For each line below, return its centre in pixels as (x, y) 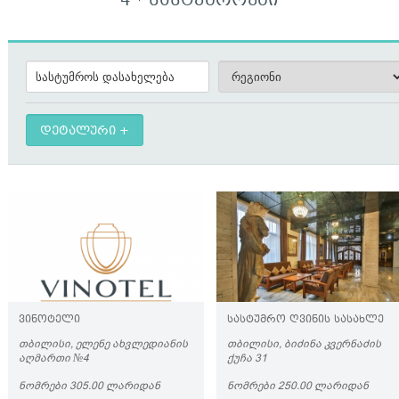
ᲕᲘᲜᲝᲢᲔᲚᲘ (49, 320)
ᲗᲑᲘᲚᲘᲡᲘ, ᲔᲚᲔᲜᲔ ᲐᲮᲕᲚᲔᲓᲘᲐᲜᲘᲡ (103, 344)
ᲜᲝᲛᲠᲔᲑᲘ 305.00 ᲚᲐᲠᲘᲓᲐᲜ (90, 386)
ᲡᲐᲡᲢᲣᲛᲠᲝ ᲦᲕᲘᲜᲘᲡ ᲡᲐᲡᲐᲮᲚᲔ (305, 320)
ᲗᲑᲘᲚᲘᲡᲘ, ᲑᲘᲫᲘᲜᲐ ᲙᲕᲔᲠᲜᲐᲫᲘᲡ (304, 344)
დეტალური (78, 132)
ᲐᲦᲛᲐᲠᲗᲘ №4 (54, 358)
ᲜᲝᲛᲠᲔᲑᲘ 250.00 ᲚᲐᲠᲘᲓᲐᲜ (298, 386)
